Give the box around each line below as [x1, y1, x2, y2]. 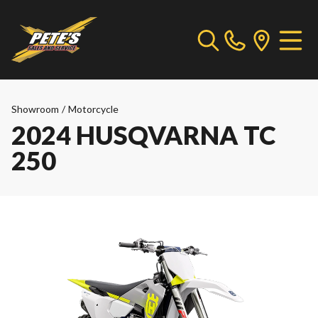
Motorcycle [68, 103, 119, 115]
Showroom [11, 103, 59, 115]
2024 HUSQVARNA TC [11, 119, 276, 150]
